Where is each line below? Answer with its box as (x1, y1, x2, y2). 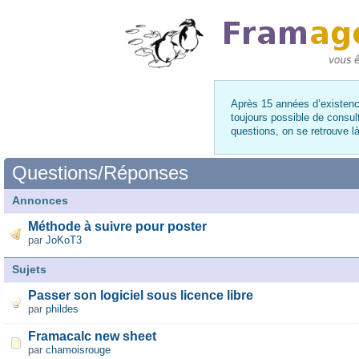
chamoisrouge (46, 344, 111, 356)
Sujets (12, 263, 46, 276)
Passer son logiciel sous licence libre (28, 288, 253, 302)
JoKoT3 (46, 234, 82, 246)
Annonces (12, 194, 68, 207)
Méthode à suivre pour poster (28, 220, 207, 233)
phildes (46, 303, 79, 315)
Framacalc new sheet (28, 329, 156, 343)
